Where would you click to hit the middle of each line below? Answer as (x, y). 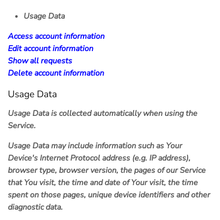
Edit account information (51, 48)
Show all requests (40, 61)
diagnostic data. (35, 207)
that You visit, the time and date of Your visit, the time (103, 183)
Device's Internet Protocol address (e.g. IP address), (99, 158)
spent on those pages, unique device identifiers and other (109, 195)
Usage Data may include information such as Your (95, 146)
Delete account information (56, 73)
